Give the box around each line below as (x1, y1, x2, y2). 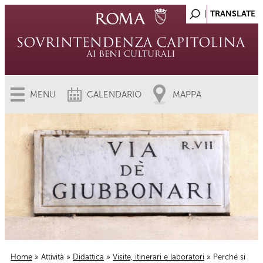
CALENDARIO (87, 89, 141, 100)
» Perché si (204, 252, 245, 261)
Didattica (73, 252, 104, 261)
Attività (41, 252, 64, 261)
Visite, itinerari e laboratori (113, 252, 204, 261)
